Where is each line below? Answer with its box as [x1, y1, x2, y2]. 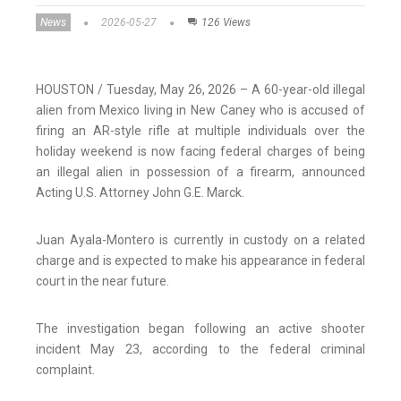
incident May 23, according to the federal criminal [36, 342, 365, 357]
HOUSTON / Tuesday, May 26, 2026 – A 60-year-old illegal [36, 82, 365, 98]
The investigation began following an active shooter [36, 321, 365, 337]
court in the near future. [36, 274, 169, 289]
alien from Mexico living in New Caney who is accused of [36, 103, 365, 118]
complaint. [36, 363, 95, 378]
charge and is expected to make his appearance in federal [36, 253, 365, 269]
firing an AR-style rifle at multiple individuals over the [36, 124, 365, 139]
